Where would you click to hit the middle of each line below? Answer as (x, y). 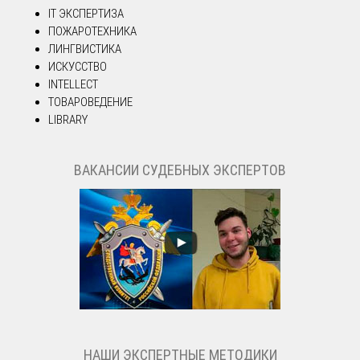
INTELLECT (73, 85)
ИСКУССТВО (78, 67)
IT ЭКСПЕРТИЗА (86, 14)
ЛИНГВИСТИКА (85, 49)
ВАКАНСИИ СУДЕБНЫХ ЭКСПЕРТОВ (180, 170)
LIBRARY (68, 120)
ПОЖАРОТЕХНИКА (92, 32)
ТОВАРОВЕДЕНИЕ (90, 102)
